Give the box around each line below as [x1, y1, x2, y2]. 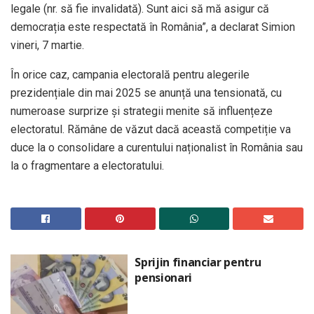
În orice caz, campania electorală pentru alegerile [11, 67, 250, 81]
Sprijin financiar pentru [135, 254, 261, 270]
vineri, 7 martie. [11, 38, 84, 52]
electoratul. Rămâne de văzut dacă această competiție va [11, 122, 291, 136]
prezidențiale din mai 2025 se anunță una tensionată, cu [11, 86, 282, 100]
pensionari [135, 269, 192, 285]
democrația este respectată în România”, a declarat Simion [11, 20, 295, 34]
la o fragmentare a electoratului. [11, 158, 164, 172]
